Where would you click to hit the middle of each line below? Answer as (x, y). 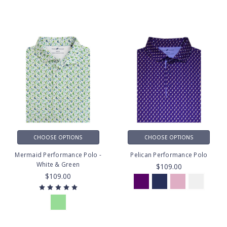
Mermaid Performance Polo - (58, 155)
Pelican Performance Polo (169, 155)
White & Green (58, 164)
